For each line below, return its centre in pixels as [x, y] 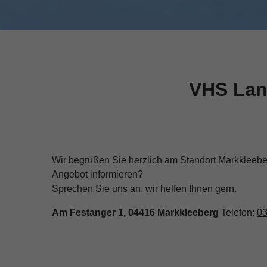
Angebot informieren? [97, 175]
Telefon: [239, 213]
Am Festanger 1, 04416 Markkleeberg [136, 213]
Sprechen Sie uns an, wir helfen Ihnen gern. [144, 189]
